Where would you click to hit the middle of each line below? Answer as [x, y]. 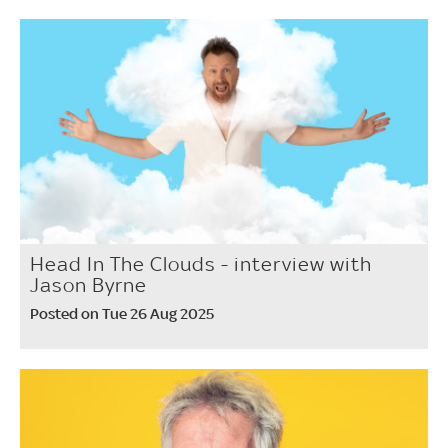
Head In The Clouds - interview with [201, 263]
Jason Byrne [88, 284]
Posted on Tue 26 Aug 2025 [122, 313]
